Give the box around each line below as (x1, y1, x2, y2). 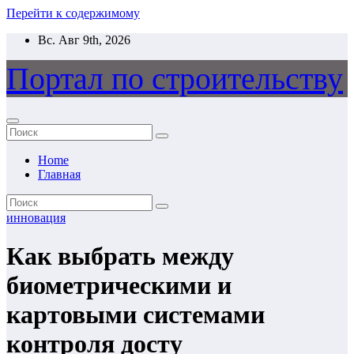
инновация (6, 211, 66, 224)
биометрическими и (6, 271, 232, 300)
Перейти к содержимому (6, 6, 140, 20)
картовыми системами (6, 300, 265, 330)
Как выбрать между (6, 242, 234, 271)
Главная (38, 168, 81, 181)
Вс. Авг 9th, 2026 (38, 33, 130, 47)
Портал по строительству (6, 61, 343, 96)
